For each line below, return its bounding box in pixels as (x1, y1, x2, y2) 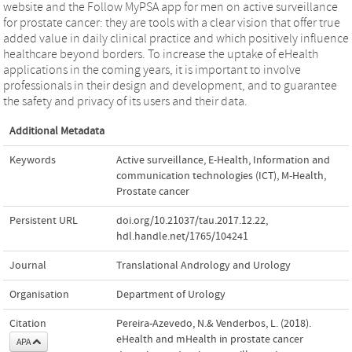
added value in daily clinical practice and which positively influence (3, 31, 349, 46)
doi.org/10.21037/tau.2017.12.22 (116, 214, 266, 227)
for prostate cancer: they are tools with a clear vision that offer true (3, 15, 340, 30)
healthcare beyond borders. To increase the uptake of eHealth (3, 46, 318, 61)
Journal (9, 258, 46, 272)
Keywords (9, 153, 56, 167)
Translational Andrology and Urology (116, 258, 291, 272)
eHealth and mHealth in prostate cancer (116, 332, 303, 346)
